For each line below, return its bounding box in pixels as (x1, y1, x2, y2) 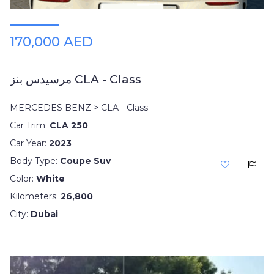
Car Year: (10, 138, 49, 149)
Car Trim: (10, 120, 50, 131)
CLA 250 (50, 120, 88, 131)
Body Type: (10, 155, 60, 166)
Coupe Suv (60, 155, 111, 166)
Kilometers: (10, 191, 61, 202)
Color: (10, 173, 36, 184)
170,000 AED (10, 34, 93, 50)
